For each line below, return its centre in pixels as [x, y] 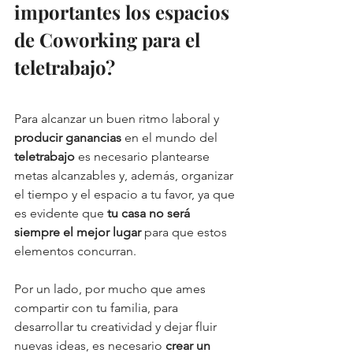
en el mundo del [171, 137]
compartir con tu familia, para [98, 307]
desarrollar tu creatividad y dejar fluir [117, 326]
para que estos [186, 232]
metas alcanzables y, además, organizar [125, 175]
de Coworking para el [110, 39]
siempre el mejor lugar [78, 232]
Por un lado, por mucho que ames [111, 288]
